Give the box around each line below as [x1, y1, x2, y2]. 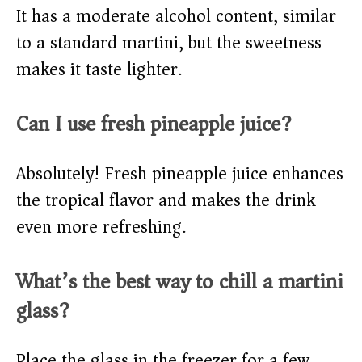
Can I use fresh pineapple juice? [16, 106, 292, 143]
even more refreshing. [16, 212, 186, 243]
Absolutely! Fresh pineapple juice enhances [16, 158, 343, 190]
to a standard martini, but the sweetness [16, 27, 322, 59]
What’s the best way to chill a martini [16, 263, 343, 301]
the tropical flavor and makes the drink [16, 185, 315, 217]
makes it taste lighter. [16, 54, 182, 86]
